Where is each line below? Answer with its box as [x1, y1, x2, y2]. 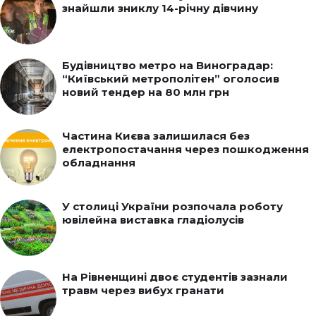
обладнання [62, 156, 135, 170]
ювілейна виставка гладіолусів [62, 213, 244, 227]
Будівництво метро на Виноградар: [62, 59, 273, 73]
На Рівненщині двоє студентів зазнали [62, 270, 288, 284]
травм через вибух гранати [62, 284, 224, 298]
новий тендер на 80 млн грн [62, 85, 229, 99]
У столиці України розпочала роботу [62, 200, 283, 214]
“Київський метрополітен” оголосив [62, 72, 279, 86]
